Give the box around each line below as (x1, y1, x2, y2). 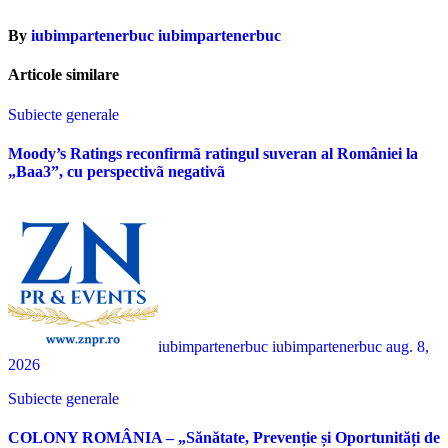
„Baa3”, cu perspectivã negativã (8, 162, 225, 180)
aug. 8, (386, 338, 429, 356)
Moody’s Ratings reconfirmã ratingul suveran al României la (8, 144, 418, 162)
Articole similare (8, 66, 119, 84)
